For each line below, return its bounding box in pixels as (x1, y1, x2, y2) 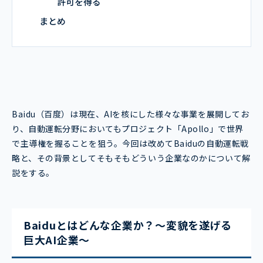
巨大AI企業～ (23, 231, 90, 247)
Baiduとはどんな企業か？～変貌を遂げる (23, 217, 232, 232)
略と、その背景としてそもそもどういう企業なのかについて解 (12, 151, 251, 164)
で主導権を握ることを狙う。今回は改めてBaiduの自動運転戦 (12, 137, 249, 149)
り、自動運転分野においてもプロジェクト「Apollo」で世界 (12, 122, 244, 134)
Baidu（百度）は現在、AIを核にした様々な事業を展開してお (12, 107, 249, 120)
